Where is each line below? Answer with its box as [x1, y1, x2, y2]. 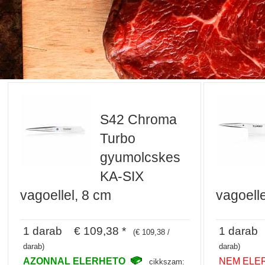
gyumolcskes [100, 149, 181, 165]
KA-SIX [100, 168, 144, 184]
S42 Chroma [100, 111, 177, 127]
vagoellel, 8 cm [20, 187, 112, 203]
